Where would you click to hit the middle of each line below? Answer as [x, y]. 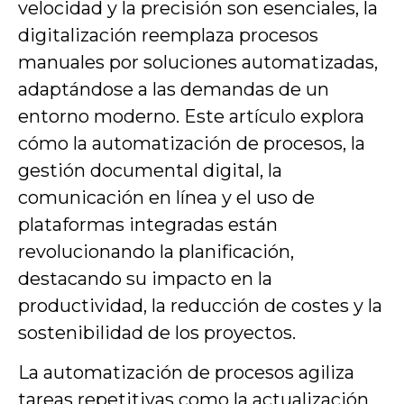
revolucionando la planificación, [156, 252]
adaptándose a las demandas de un [174, 89]
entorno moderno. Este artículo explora [191, 116]
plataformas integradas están [148, 225]
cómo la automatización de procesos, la [192, 143]
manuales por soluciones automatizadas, [198, 62]
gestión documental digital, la [150, 170]
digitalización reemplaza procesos [168, 35]
